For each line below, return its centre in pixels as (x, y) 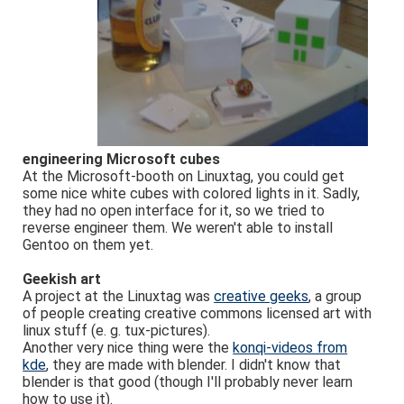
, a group (335, 296)
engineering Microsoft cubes (122, 159)
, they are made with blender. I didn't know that (194, 365)
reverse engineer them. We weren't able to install (178, 228)
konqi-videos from (290, 348)
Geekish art (62, 279)
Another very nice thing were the (128, 348)
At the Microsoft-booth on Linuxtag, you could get (184, 176)
